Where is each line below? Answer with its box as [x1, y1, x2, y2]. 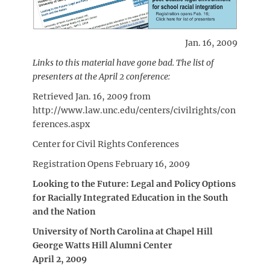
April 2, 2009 [33, 253, 87, 265]
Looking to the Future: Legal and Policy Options [33, 178, 236, 189]
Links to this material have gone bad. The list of [33, 57, 214, 68]
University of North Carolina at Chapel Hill [33, 225, 213, 237]
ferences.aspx [33, 118, 90, 130]
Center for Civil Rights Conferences [33, 138, 179, 149]
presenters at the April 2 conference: [33, 71, 171, 82]
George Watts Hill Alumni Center [33, 239, 172, 251]
